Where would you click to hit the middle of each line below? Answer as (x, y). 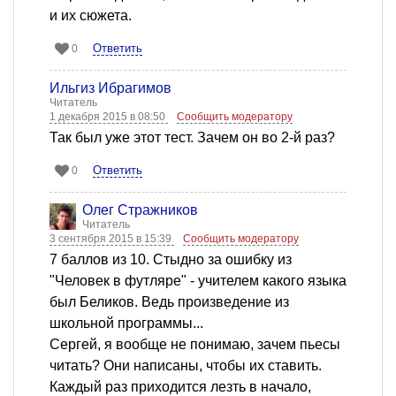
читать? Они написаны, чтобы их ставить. (186, 365)
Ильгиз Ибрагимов (110, 88)
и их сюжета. (91, 15)
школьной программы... (126, 323)
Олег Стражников (140, 209)
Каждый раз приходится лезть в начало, (180, 386)
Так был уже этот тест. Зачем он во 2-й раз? (192, 137)
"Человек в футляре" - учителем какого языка (198, 280)
